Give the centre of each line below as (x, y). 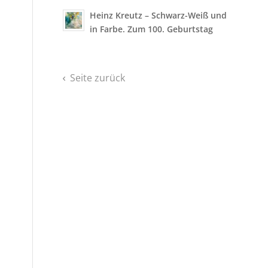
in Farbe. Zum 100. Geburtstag (152, 29)
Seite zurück (98, 78)
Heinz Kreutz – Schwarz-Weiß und (159, 15)
